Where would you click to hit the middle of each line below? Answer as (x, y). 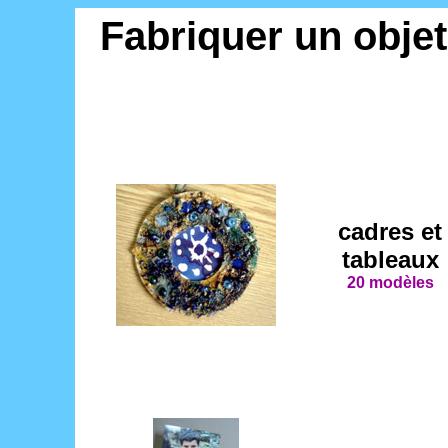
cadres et (390, 232)
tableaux (390, 260)
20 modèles (390, 283)
